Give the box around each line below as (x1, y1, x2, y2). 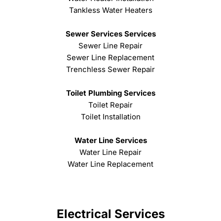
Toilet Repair (88, 100, 133, 110)
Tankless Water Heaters (69, 5, 152, 15)
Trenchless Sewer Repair (66, 64, 155, 74)
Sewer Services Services (65, 29, 156, 38)
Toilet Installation (80, 111, 141, 121)
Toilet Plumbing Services (66, 88, 155, 98)
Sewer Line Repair (78, 40, 143, 50)
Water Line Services (74, 135, 147, 145)
